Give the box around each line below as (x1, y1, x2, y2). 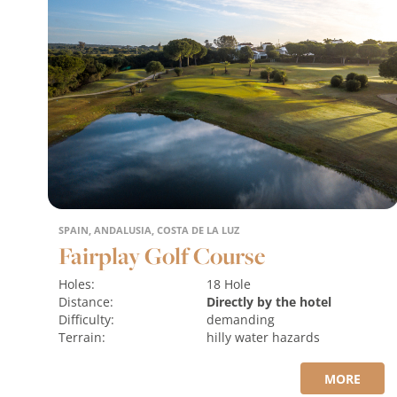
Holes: (58, 276, 95, 293)
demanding (206, 311, 276, 329)
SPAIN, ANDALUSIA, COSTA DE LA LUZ (58, 223, 239, 237)
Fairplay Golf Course (58, 240, 265, 272)
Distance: (58, 293, 113, 311)
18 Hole (224, 276, 252, 293)
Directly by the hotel (206, 293, 332, 311)
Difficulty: (58, 311, 114, 329)
